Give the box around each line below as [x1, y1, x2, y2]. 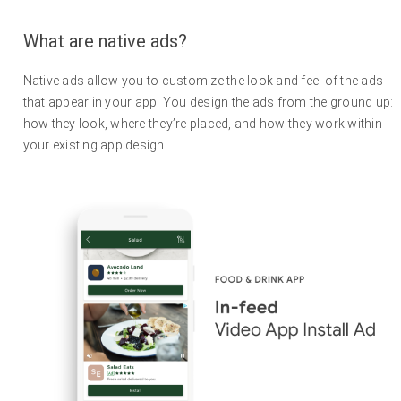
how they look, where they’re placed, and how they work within [22, 116, 382, 132]
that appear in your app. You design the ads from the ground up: [22, 95, 394, 110]
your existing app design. [22, 138, 167, 153]
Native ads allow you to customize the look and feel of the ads [22, 73, 384, 89]
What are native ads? [22, 30, 187, 53]
